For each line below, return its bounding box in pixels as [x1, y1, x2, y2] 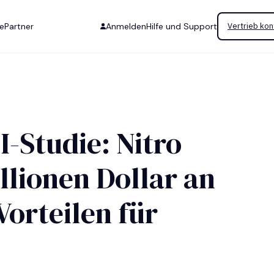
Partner [4, 21, 34, 32]
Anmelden [106, 21, 146, 32]
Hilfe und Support [146, 21, 217, 32]
